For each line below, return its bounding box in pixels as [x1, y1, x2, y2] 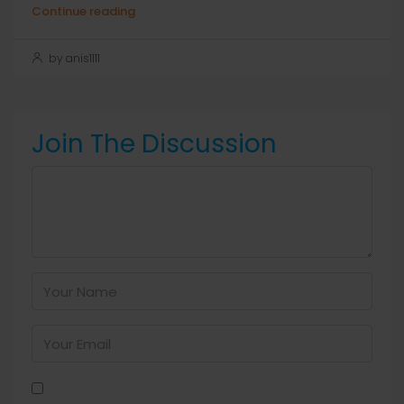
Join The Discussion [32, 126, 277, 161]
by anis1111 [46, 50, 100, 66]
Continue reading [32, 3, 135, 20]
